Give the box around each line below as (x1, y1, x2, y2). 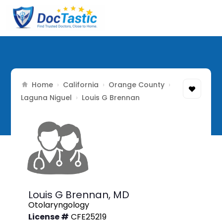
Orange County (109, 79, 165, 90)
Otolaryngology (28, 199, 90, 211)
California (63, 79, 99, 90)
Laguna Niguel (21, 92, 72, 103)
